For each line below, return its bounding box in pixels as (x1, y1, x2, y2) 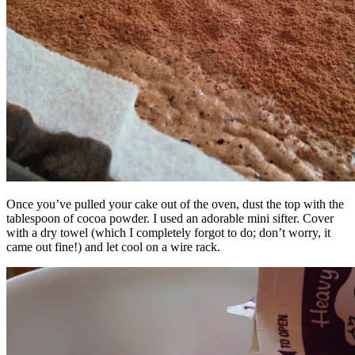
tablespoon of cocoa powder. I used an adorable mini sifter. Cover (6, 211, 334, 225)
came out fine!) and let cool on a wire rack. (6, 239, 220, 254)
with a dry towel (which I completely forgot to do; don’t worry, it (6, 225, 330, 239)
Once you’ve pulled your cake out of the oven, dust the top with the (6, 197, 344, 211)
